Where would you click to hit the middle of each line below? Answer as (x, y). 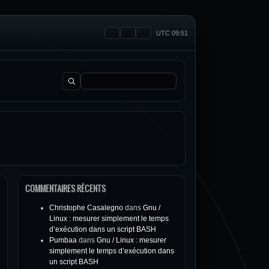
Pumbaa (63, 240)
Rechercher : (83, 85)
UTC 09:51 (172, 33)
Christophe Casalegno (86, 208)
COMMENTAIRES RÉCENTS (65, 189)
